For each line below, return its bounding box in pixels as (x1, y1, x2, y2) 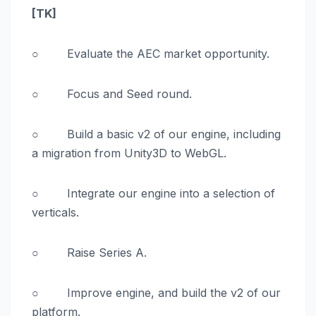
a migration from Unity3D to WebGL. (32, 146, 226, 161)
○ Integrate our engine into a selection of (32, 186, 275, 201)
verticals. (32, 205, 79, 220)
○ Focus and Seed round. (32, 87, 192, 102)
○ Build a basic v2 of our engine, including (32, 127, 281, 142)
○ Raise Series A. (32, 245, 147, 260)
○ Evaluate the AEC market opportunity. (32, 47, 269, 61)
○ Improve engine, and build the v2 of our (32, 286, 281, 300)
